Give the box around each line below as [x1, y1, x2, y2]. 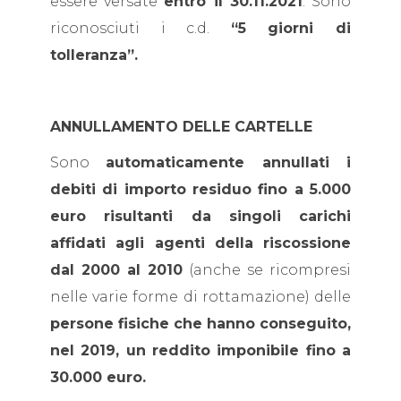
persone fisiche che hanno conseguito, [50, 315, 351, 332]
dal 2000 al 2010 [50, 261, 183, 278]
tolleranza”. [50, 47, 138, 64]
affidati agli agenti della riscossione [50, 235, 351, 252]
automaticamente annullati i [106, 154, 352, 171]
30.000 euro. [50, 369, 146, 386]
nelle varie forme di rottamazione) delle [50, 288, 351, 305]
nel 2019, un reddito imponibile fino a [50, 342, 351, 359]
